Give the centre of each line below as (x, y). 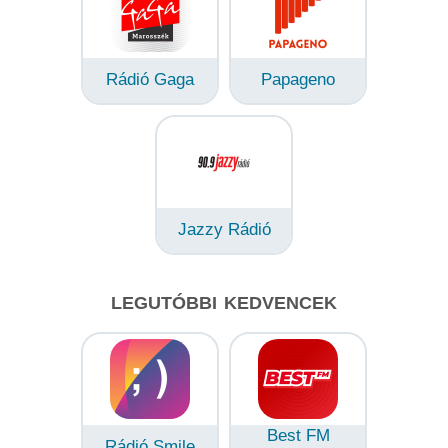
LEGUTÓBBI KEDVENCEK (224, 302)
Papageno (298, 79)
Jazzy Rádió (224, 229)
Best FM (298, 435)
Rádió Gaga (150, 79)
